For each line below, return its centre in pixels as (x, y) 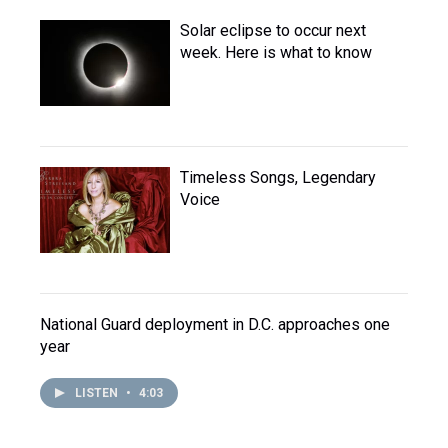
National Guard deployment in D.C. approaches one (215, 324)
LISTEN (98, 393)
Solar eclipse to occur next (273, 30)
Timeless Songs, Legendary (278, 177)
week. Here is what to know (276, 52)
